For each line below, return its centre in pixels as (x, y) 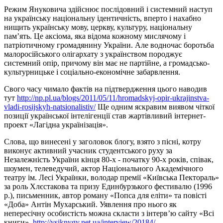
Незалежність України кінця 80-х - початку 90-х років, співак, (109, 159)
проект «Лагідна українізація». (56, 124)
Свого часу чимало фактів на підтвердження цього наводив (106, 89)
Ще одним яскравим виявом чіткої (155, 107)
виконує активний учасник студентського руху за (88, 150)
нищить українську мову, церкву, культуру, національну (98, 27)
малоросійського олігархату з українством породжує (93, 54)
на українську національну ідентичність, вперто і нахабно (103, 18)
